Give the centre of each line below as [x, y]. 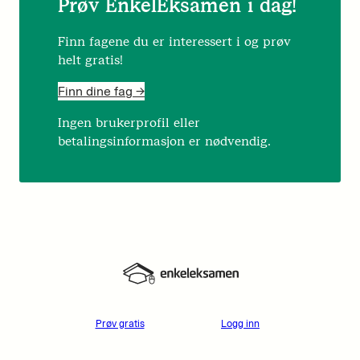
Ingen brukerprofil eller [129, 123]
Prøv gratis [120, 323]
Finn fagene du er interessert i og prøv [174, 42]
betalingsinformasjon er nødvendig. [164, 141]
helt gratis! [90, 60]
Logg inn [240, 323]
